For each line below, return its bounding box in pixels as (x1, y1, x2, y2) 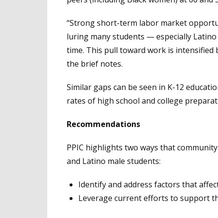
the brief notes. (67, 58, 123, 69)
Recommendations (67, 118, 140, 129)
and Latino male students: (67, 155, 161, 166)
